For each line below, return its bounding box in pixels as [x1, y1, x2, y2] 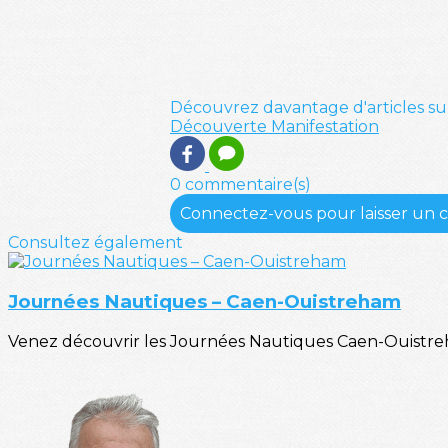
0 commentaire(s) [170, 175, 311, 195]
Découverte [170, 117, 271, 137]
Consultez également [8, 233, 183, 253]
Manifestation [271, 117, 379, 137]
